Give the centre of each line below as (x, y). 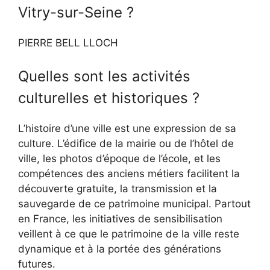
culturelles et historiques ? (109, 98)
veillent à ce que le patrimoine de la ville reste (129, 234)
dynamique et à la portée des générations (120, 249)
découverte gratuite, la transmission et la (118, 189)
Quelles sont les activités (104, 77)
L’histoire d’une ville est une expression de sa (127, 129)
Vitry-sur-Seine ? (76, 12)
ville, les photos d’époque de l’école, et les (119, 159)
